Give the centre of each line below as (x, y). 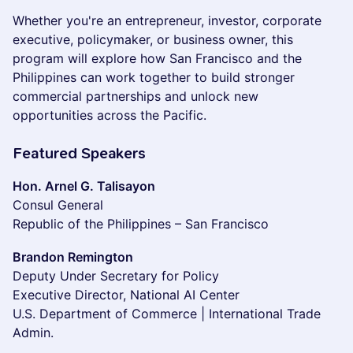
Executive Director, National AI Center (126, 295)
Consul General (58, 205)
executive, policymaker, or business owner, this (153, 39)
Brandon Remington (73, 257)
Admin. (33, 333)
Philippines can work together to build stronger (154, 77)
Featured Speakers (79, 153)
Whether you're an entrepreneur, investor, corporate (167, 20)
